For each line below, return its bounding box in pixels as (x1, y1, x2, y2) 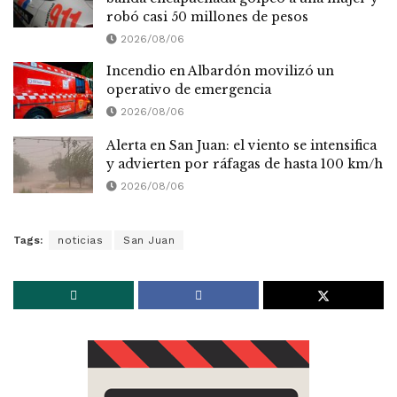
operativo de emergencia (106, 81, 271, 97)
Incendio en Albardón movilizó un (106, 62, 334, 79)
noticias (58, 234, 103, 247)
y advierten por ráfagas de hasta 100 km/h (106, 156, 383, 173)
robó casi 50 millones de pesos (106, 8, 308, 25)
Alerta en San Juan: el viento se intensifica (106, 137, 377, 154)
